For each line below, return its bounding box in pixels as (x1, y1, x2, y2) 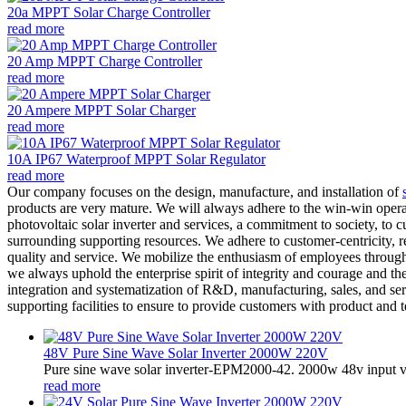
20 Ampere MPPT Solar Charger (7, 101, 196, 118)
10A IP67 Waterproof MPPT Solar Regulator (7, 150, 266, 167)
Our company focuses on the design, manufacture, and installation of (7, 183, 402, 199)
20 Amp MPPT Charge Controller (7, 53, 202, 69)
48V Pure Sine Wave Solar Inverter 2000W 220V (43, 344, 328, 361)
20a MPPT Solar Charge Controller (7, 4, 210, 20)
